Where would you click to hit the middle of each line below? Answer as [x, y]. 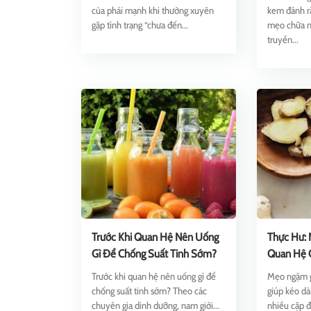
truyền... [283, 40]
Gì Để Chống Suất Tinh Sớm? [154, 254]
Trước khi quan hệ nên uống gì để [154, 276]
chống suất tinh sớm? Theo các [149, 291]
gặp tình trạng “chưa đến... [140, 25]
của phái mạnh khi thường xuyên [153, 10]
